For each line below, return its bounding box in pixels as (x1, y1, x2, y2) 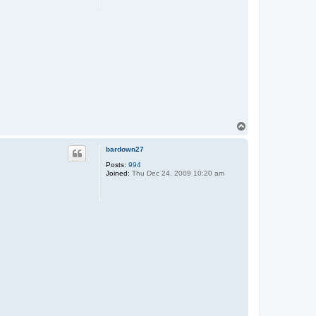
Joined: (106, 169, 130, 177)
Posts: (106, 160, 126, 169)
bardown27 (106, 145, 144, 153)
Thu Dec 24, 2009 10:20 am (130, 169, 224, 177)
